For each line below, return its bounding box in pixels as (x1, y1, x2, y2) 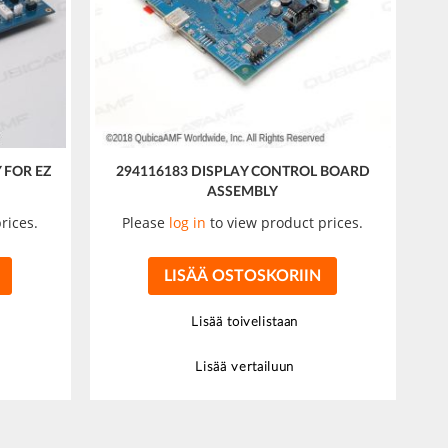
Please (122, 213, 170, 233)
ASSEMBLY (207, 185, 279, 200)
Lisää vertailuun (195, 361, 294, 375)
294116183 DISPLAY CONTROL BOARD (115, 165, 370, 180)
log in (169, 213, 207, 233)
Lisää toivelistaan (191, 316, 299, 330)
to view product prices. (206, 213, 364, 233)
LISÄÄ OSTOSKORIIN (163, 268, 321, 285)
